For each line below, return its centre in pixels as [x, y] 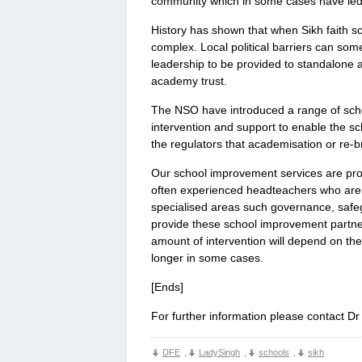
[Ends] [167, 287]
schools [274, 353]
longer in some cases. [207, 258]
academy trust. [189, 81]
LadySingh [219, 353]
